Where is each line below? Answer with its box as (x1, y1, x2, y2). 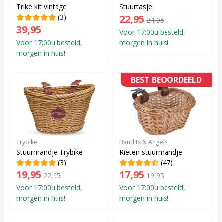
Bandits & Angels (119, 137, 167, 146)
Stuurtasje (119, 1, 152, 11)
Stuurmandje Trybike (16, 147, 83, 157)
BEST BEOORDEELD (131, 74, 202, 85)
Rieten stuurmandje (119, 147, 182, 157)
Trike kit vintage (16, 1, 67, 11)
